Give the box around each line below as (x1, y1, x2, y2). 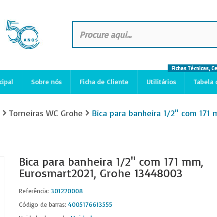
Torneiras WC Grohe (9, 108, 83, 118)
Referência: (19, 187, 49, 195)
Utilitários (146, 77, 176, 86)
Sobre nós (31, 77, 62, 86)
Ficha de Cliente (79, 77, 128, 86)
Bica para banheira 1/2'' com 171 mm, (19, 154, 203, 169)
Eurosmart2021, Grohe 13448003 (19, 166, 183, 180)
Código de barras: (19, 201, 66, 208)
